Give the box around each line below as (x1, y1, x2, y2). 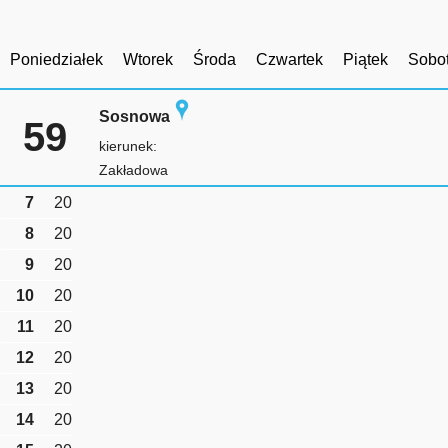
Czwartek (256, 51, 323, 68)
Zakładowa (99, 162, 168, 178)
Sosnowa (99, 108, 170, 125)
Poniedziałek (10, 51, 103, 68)
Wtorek (123, 51, 173, 68)
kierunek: (99, 138, 157, 154)
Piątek (343, 51, 388, 68)
